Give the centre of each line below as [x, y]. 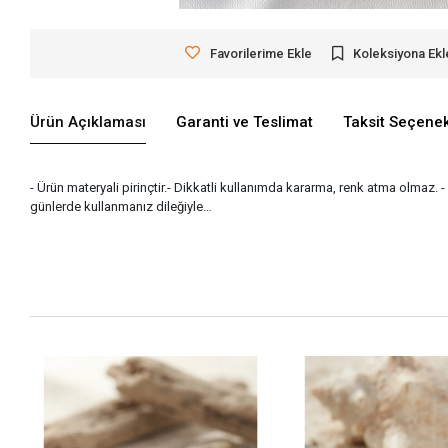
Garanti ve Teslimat [245, 122]
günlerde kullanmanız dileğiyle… [121, 206]
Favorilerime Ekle [260, 53]
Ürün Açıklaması [88, 122]
